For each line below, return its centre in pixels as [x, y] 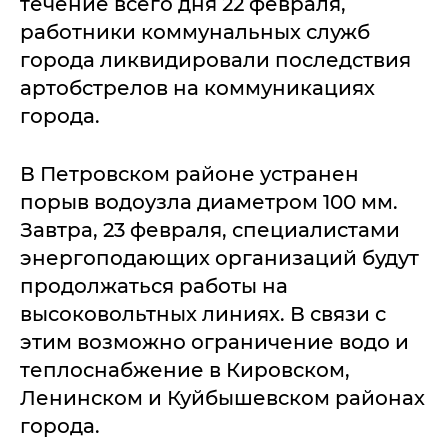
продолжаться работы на [154, 286]
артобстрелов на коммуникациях [197, 88]
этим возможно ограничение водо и [214, 342]
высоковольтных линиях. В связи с [203, 314]
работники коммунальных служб [195, 32]
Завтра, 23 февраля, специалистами [210, 230]
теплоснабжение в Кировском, [185, 370]
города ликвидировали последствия [215, 60]
